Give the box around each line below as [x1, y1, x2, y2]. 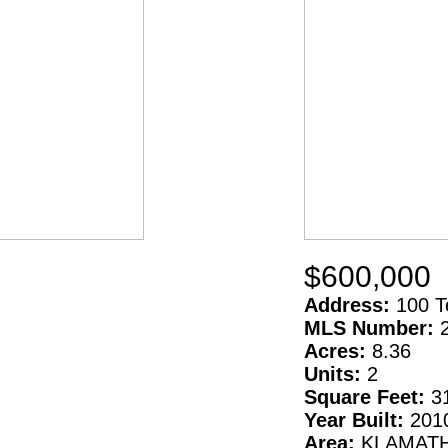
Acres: [304, 340, 372, 363]
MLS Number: [304, 317, 440, 340]
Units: [304, 363, 367, 386]
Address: [304, 294, 396, 317]
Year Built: [304, 409, 410, 432]
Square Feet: [304, 386, 431, 409]
